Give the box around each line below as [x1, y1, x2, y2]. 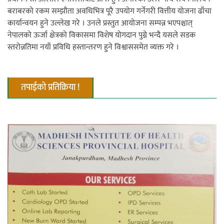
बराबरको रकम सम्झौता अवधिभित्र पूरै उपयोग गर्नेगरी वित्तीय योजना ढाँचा [7, 4, 211, 18]
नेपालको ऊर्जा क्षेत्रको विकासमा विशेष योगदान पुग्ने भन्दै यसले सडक [7, 28, 195, 42]
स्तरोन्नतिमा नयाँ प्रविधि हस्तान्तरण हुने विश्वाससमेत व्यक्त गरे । [7, 40, 179, 54]
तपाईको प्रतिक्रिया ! [21, 79, 80, 95]
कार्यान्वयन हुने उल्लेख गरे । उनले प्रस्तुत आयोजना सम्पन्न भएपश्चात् [7, 16, 192, 30]
